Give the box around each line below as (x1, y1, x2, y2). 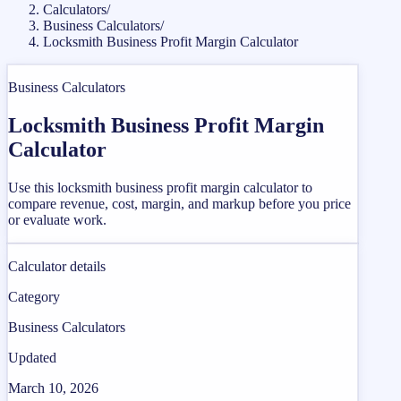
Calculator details (8, 258, 106, 274)
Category (8, 288, 60, 304)
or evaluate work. (8, 211, 107, 227)
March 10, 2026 (8, 380, 98, 396)
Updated (8, 349, 56, 365)
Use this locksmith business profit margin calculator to (8, 179, 312, 195)
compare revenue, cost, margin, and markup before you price (8, 195, 351, 211)
